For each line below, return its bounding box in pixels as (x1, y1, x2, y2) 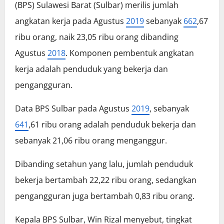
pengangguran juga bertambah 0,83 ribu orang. (15, 190, 194, 202)
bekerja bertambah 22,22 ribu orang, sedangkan (15, 174, 196, 186)
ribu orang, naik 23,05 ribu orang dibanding (15, 31, 178, 43)
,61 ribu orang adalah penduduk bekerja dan (28, 119, 196, 130)
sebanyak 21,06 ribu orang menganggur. (15, 135, 167, 146)
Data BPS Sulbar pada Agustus (15, 103, 131, 114)
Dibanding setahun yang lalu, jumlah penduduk (15, 158, 193, 170)
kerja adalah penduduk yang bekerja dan (15, 63, 168, 75)
